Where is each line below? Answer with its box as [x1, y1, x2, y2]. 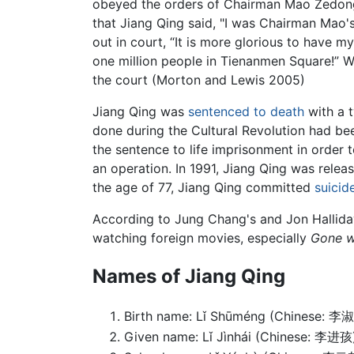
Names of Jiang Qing [92, 265, 285, 288]
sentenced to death [188, 103, 304, 119]
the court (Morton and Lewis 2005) [92, 71, 305, 88]
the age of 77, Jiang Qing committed [92, 179, 314, 195]
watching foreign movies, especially [92, 229, 311, 246]
